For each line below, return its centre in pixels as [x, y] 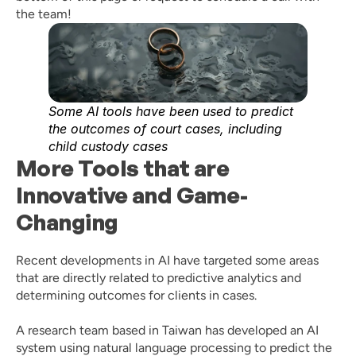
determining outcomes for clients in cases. [138, 295]
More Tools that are [123, 168]
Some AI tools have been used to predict [170, 111]
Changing [67, 222]
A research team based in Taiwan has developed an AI [167, 330]
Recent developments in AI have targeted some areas [167, 260]
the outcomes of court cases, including [165, 129]
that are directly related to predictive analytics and [159, 278]
